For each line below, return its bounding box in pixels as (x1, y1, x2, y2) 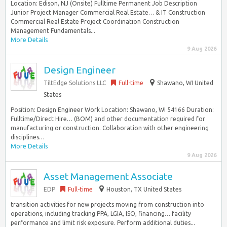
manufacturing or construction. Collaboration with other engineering (11, 125, 209, 131)
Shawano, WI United (157, 80, 213, 86)
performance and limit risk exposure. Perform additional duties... (11, 219, 195, 226)
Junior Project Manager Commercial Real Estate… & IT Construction (11, 9, 205, 16)
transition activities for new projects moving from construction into (11, 201, 204, 208)
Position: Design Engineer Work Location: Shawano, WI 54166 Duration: (11, 106, 214, 113)
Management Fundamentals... (11, 27, 95, 34)
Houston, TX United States (106, 186, 181, 193)
